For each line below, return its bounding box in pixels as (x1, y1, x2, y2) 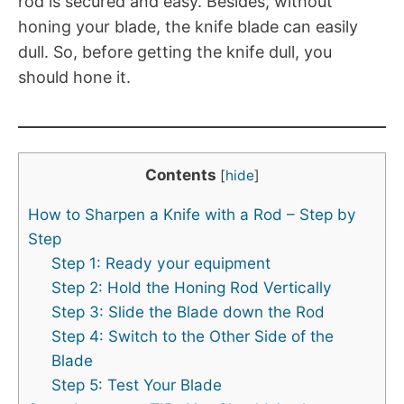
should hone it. (18, 67, 131, 87)
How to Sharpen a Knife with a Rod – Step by (28, 204, 356, 224)
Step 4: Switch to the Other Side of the (50, 326, 334, 345)
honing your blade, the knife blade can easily (18, 16, 358, 36)
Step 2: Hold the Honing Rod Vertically (50, 277, 332, 297)
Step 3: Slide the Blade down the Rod (50, 301, 325, 321)
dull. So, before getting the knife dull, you (18, 41, 332, 61)
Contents (144, 164, 216, 184)
